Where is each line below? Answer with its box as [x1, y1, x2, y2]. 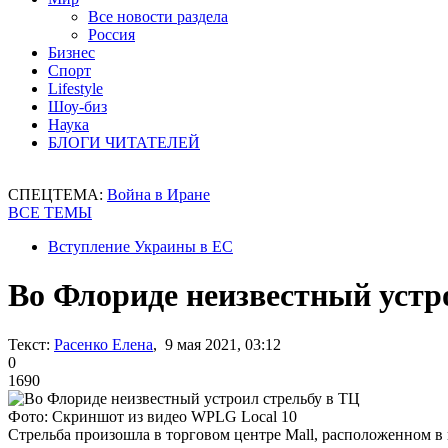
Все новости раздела [88, 8, 228, 25]
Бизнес [48, 44, 95, 61]
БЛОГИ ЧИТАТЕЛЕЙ [48, 134, 200, 151]
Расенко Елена [54, 335, 153, 353]
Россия [88, 26, 135, 43]
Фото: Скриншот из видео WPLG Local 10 [8, 407, 297, 425]
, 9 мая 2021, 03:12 [153, 335, 281, 353]
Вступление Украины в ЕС [48, 238, 233, 255]
